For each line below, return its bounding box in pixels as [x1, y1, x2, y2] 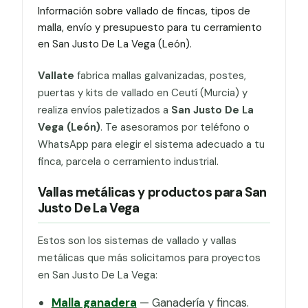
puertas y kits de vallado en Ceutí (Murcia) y [37, 85, 247, 100]
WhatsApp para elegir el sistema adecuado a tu [37, 137, 265, 151]
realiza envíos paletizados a [37, 102, 171, 117]
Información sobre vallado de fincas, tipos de [37, 4, 250, 19]
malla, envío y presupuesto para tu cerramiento [37, 21, 262, 35]
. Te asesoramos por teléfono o [100, 120, 250, 134]
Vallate [37, 68, 74, 82]
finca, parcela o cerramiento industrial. [37, 154, 219, 168]
